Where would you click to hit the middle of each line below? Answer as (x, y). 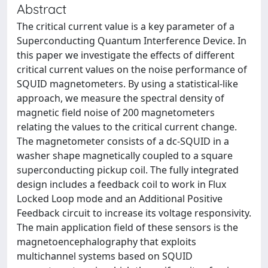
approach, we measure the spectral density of (121, 98)
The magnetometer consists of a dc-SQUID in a (123, 141)
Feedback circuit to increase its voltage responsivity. (134, 213)
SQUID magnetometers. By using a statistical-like (127, 84)
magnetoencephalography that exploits (106, 242)
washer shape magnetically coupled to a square (125, 156)
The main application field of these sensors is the (127, 227)
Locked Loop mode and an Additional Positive (120, 199)
